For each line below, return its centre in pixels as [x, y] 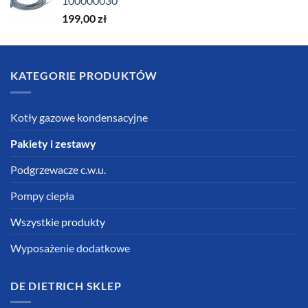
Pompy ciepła [42, 195]
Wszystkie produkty [58, 221]
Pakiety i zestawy [53, 143]
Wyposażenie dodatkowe [70, 247]
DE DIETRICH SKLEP [66, 285]
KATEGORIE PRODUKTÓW [84, 76]
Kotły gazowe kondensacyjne [79, 117]
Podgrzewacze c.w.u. [58, 169]
